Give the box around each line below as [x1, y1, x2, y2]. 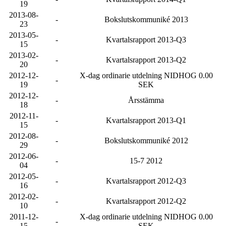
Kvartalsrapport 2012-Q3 [106, 177, 186, 185]
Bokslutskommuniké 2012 [104, 136, 188, 145]
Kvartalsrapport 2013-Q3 [106, 35, 186, 44]
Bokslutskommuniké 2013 [104, 15, 188, 24]
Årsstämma [128, 96, 164, 104]
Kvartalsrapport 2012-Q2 [106, 197, 186, 205]
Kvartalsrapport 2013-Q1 [106, 116, 186, 125]
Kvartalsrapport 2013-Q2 [106, 55, 186, 64]
